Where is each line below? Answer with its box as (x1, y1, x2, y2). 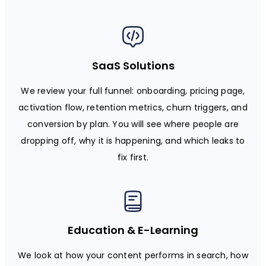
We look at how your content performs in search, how (18, 249, 248, 261)
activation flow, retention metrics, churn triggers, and (18, 101, 248, 113)
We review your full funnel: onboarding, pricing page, (21, 84, 245, 97)
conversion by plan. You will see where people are (27, 118, 239, 130)
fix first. (117, 151, 149, 163)
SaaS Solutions (91, 58, 175, 73)
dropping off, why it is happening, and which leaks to (21, 134, 245, 147)
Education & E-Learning (68, 222, 198, 237)
